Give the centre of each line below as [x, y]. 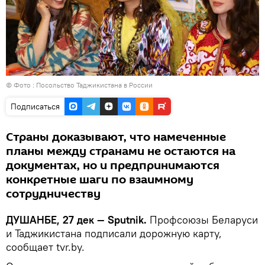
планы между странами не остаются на [121, 151]
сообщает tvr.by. [45, 247]
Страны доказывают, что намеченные [116, 137]
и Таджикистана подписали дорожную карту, [114, 233]
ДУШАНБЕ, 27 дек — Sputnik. [78, 219]
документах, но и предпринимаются [113, 165]
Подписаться [35, 106]
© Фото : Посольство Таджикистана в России [79, 85]
